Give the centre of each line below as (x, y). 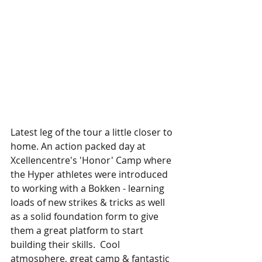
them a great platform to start (78, 230)
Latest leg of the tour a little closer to (93, 132)
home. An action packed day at (79, 146)
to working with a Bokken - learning (89, 188)
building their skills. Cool (68, 244)
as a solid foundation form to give (86, 216)
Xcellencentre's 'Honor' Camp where (92, 160)
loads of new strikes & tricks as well (89, 202)
